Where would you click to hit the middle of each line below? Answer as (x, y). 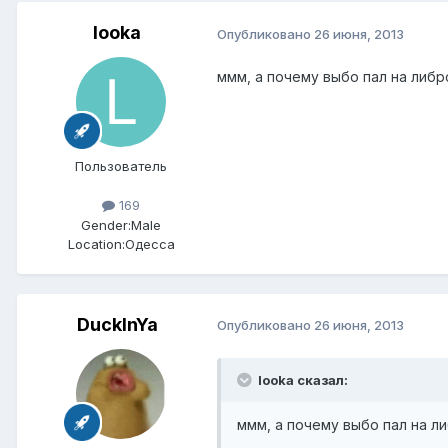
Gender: (106, 224)
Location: (96, 243)
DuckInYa (117, 324)
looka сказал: (301, 379)
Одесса (149, 243)
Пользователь (121, 166)
